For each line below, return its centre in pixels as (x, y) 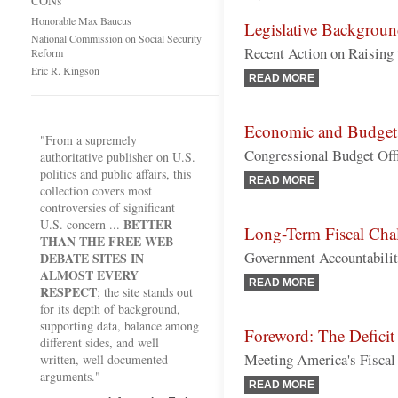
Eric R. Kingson (65, 70)
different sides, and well (99, 342)
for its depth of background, (110, 309)
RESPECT (68, 292)
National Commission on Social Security (116, 38)
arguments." (70, 376)
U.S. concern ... (82, 224)
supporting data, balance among (119, 326)
